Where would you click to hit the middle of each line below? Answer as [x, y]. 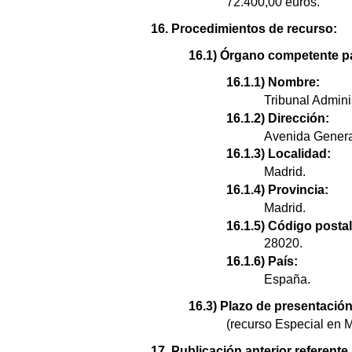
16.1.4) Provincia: [277, 190]
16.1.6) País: [262, 262]
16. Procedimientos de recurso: [244, 29]
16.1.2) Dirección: [278, 118]
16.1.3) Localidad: [279, 154]
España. [287, 279]
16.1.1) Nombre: [273, 82]
